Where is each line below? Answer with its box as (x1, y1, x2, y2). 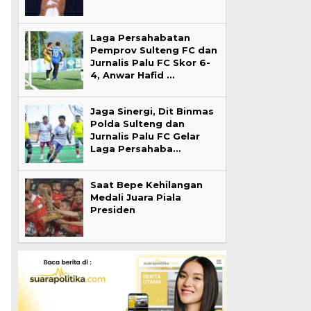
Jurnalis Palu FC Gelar (90, 131, 200, 142)
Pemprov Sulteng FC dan (90, 44, 217, 56)
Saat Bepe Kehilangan (90, 179, 203, 191)
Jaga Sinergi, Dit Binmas (90, 106, 214, 117)
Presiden (90, 204, 135, 216)
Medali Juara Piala (90, 192, 181, 203)
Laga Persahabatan (90, 32, 190, 44)
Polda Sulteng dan (90, 118, 185, 130)
